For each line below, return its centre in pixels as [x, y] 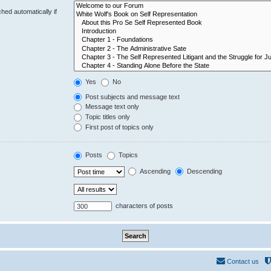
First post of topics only [119, 127]
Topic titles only [107, 117]
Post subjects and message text [132, 96]
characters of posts [144, 205]
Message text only [112, 107]
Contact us [243, 261]
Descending [204, 171]
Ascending [155, 171]
